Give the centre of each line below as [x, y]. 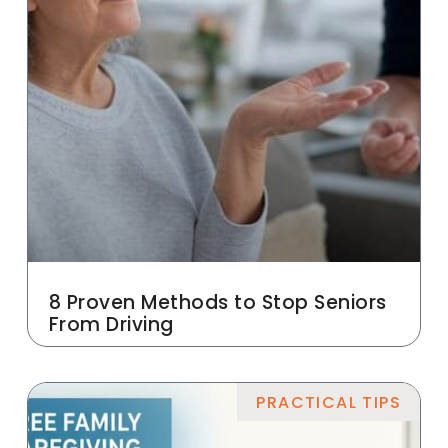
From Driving [111, 325]
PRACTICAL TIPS [328, 402]
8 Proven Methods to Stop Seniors [217, 303]
